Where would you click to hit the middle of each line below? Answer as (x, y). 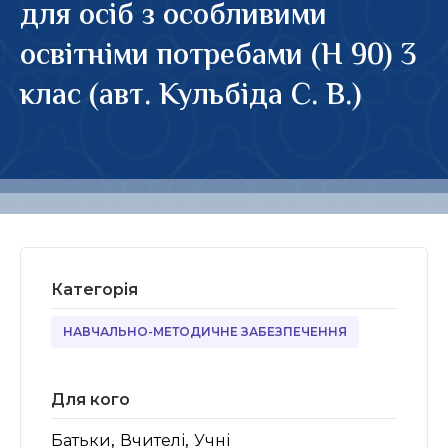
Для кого (90, 399)
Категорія (94, 289)
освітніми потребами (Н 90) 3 (218, 56)
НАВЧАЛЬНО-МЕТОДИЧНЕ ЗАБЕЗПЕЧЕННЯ (205, 331)
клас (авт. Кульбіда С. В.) (190, 96)
